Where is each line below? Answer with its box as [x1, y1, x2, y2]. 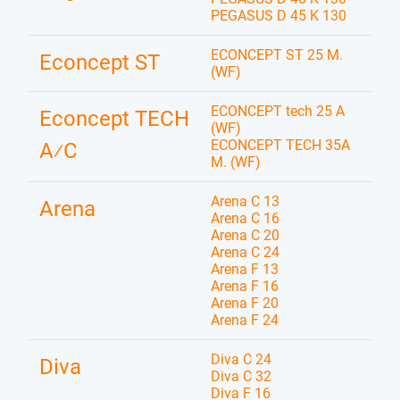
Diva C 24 [211, 351, 271, 368]
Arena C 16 [211, 210, 279, 227]
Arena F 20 [211, 295, 279, 312]
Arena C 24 [211, 244, 279, 261]
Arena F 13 [211, 261, 279, 278]
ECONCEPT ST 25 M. [211, 46, 343, 63]
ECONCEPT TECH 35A [211, 137, 350, 154]
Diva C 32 [211, 368, 271, 385]
